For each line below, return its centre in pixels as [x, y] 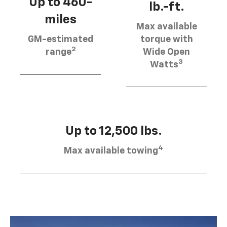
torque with [166, 39]
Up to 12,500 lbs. [113, 131]
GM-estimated [61, 39]
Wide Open [166, 52]
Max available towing [111, 151]
